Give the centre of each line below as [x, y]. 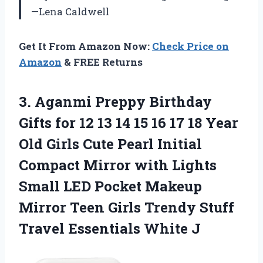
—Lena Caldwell [70, 11]
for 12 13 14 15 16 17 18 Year [145, 122]
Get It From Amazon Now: [85, 46]
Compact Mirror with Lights [118, 165]
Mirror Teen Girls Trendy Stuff [127, 207]
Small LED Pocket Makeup [110, 186]
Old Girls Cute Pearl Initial [110, 144]
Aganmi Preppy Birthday [123, 101]
